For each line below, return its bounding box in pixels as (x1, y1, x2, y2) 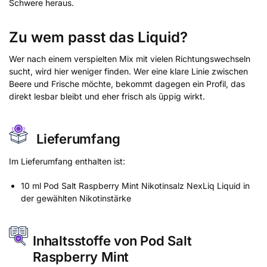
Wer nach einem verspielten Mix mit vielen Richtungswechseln (9, 54, 250, 64)
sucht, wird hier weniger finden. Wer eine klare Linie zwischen (9, 66, 248, 77)
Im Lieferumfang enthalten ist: (9, 156, 125, 167)
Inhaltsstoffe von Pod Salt (33, 232, 192, 249)
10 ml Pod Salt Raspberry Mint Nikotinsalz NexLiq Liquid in (21, 180, 250, 191)
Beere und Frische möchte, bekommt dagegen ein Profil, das (9, 79, 245, 89)
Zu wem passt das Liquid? (9, 29, 188, 46)
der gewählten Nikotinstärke (21, 193, 131, 203)
